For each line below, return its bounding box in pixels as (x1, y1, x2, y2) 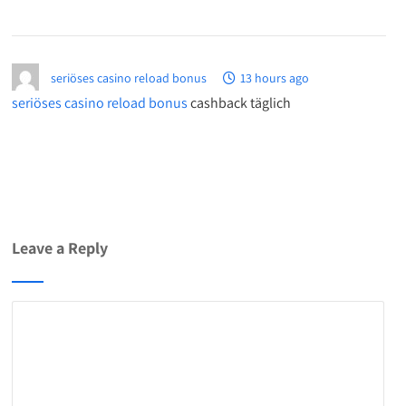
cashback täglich (188, 93, 292, 113)
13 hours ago (240, 70, 310, 87)
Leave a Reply (12, 237, 109, 259)
